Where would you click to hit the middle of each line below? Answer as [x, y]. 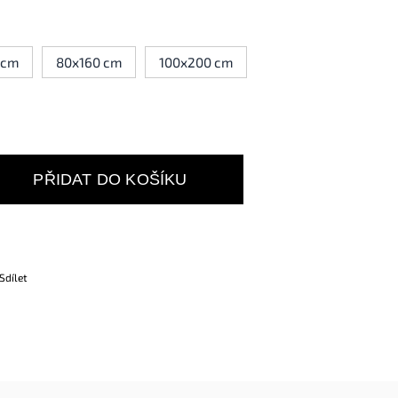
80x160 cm [89, 62]
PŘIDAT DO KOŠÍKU [110, 179]
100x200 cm [196, 62]
